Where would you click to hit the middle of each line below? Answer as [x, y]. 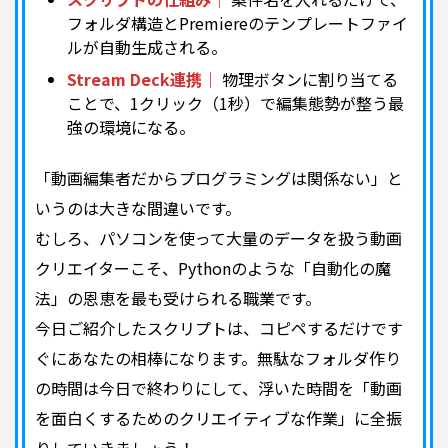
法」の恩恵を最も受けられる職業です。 [178, 298]
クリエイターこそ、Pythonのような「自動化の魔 [213, 268]
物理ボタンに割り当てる [308, 79]
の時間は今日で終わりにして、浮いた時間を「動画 [218, 388]
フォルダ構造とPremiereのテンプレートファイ [237, 23]
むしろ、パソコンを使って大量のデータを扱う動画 [218, 238]
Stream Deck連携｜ [142, 79]
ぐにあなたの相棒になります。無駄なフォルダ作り [218, 358]
